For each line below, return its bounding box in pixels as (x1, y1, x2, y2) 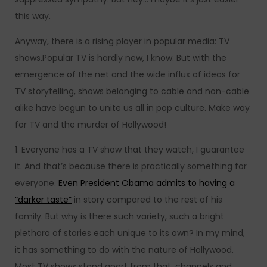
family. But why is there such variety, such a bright (15, 210, 224, 222)
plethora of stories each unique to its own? (15, 227, 196, 239)
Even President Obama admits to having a (58, 177, 235, 189)
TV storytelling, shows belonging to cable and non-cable (15, 85, 249, 97)
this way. (15, 10, 51, 22)
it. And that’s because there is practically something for (15, 160, 247, 172)
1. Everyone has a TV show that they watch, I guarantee (15, 144, 244, 156)
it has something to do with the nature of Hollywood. (15, 244, 234, 256)
